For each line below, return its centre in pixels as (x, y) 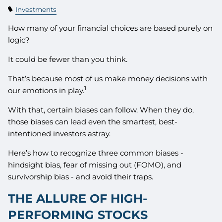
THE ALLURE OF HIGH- (78, 198)
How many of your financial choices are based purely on (111, 28)
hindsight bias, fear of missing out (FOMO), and (95, 165)
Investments (36, 9)
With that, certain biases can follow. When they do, (101, 110)
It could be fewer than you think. (68, 59)
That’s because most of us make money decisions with (108, 78)
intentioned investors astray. (59, 133)
